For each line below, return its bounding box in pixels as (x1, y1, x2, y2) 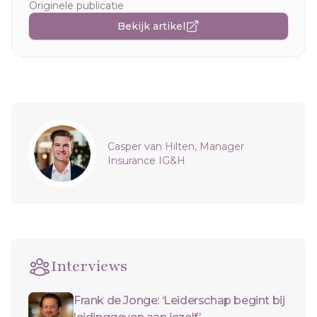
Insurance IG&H (108, 154, 185, 167)
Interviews (51, 255, 127, 277)
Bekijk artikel (117, 19, 185, 33)
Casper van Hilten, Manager (108, 139, 244, 153)
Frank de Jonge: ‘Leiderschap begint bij (74, 293, 285, 307)
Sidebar (28, 120, 71, 134)
